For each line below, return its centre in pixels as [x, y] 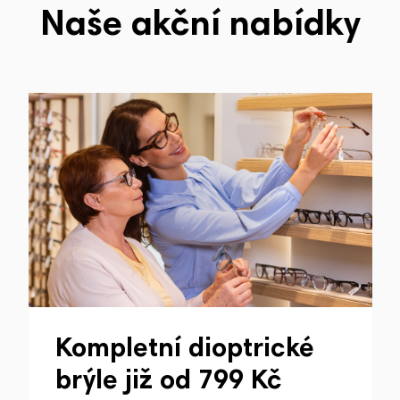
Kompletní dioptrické [184, 350]
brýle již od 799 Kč [169, 383]
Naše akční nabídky [200, 27]
